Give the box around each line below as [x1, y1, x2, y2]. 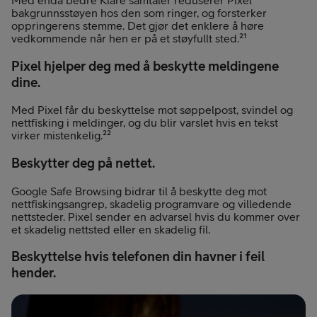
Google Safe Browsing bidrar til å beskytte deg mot [11, 184, 267, 197]
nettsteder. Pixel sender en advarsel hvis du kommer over [11, 209, 300, 223]
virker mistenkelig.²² [11, 129, 111, 142]
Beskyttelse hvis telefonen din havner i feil [11, 248, 265, 265]
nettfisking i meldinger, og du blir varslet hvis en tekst [11, 116, 278, 129]
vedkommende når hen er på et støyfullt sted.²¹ [11, 31, 247, 45]
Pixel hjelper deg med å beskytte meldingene [11, 57, 279, 74]
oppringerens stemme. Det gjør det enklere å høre [11, 18, 264, 32]
